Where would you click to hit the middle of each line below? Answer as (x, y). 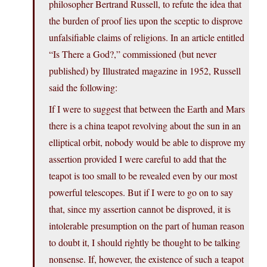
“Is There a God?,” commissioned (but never (133, 54)
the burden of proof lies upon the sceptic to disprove (146, 21)
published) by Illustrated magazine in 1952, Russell (145, 71)
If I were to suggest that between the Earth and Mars (147, 109)
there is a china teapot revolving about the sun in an (145, 126)
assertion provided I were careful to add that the (138, 159)
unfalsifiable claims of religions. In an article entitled (147, 38)
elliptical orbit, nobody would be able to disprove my (147, 142)
